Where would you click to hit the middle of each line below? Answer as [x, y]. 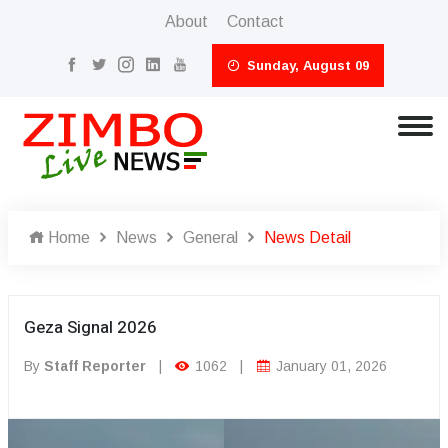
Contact [255, 21]
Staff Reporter [95, 366]
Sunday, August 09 [306, 65]
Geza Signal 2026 [90, 327]
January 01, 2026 [329, 366]
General [210, 237]
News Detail [307, 237]
